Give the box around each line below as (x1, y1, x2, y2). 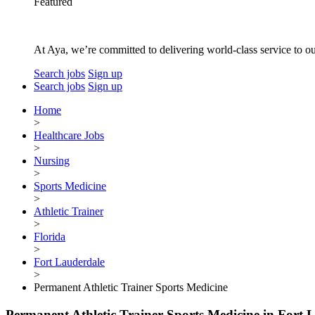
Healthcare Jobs (34, 129, 104, 141)
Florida (34, 231, 65, 243)
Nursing (34, 155, 70, 167)
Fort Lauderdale (34, 256, 105, 268)
